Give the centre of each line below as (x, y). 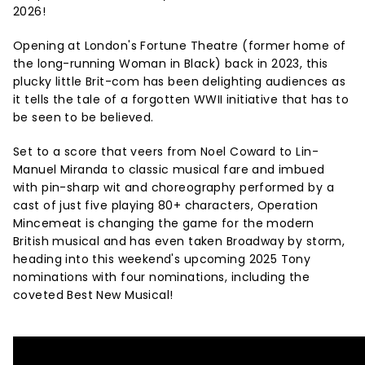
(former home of (294, 46)
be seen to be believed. (86, 117)
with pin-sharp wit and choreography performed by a (174, 187)
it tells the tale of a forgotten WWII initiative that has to (181, 99)
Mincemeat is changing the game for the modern (164, 223)
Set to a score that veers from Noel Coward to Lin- (166, 152)
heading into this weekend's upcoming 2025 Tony (162, 259)
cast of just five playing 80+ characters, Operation (166, 205)
